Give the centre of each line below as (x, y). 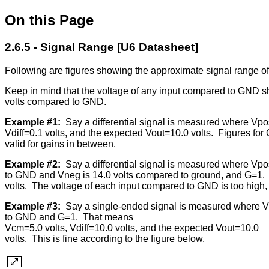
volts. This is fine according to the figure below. (105, 238)
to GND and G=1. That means (69, 217)
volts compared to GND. (56, 101)
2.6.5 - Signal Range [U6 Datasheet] (101, 47)
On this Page (49, 20)
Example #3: (34, 206)
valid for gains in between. (60, 144)
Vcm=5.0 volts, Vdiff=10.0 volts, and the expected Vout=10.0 (132, 228)
